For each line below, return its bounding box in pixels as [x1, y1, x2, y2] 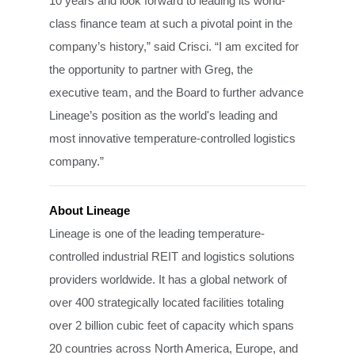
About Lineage [49, 204, 131, 217]
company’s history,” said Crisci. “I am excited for [49, 40, 300, 53]
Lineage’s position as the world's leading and [49, 109, 278, 122]
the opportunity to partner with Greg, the [49, 63, 254, 76]
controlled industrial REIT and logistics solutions [49, 250, 296, 263]
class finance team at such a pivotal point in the [49, 17, 293, 30]
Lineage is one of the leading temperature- [49, 227, 265, 240]
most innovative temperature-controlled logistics [49, 132, 296, 145]
